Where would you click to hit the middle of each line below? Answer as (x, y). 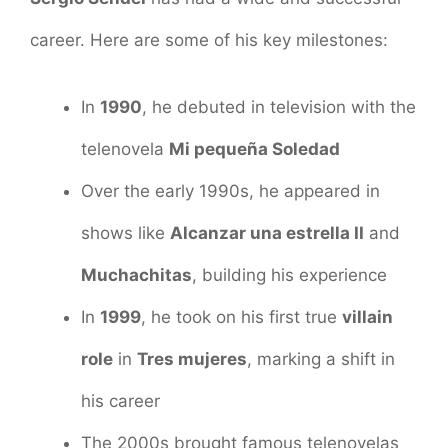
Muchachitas (136, 275)
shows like (125, 233)
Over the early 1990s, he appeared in (230, 191)
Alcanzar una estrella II (267, 233)
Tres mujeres (192, 359)
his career (120, 401)
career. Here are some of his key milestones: (209, 39)
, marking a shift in (321, 359)
